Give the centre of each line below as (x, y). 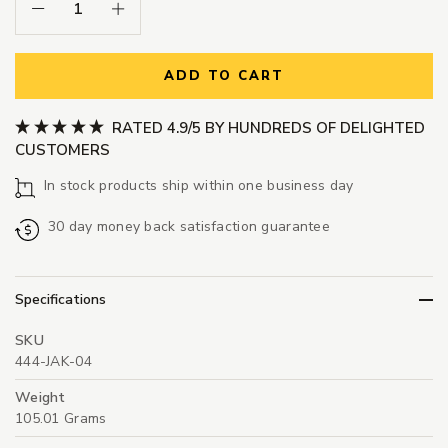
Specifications (60, 300)
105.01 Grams (61, 419)
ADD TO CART (224, 76)
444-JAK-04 (53, 362)
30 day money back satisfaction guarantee (188, 226)
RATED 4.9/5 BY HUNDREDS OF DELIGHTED (266, 127)
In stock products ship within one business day (198, 185)
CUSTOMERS (62, 149)
